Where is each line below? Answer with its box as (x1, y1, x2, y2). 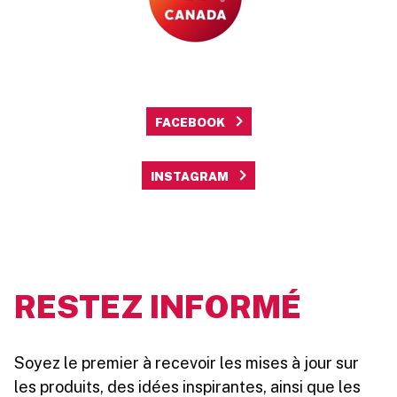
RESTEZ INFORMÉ (14, 287, 301, 325)
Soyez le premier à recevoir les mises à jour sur (14, 353, 359, 372)
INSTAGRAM (151, 168, 229, 183)
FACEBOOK (154, 114, 225, 129)
